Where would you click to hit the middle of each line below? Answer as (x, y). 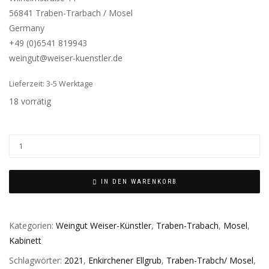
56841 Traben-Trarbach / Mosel (71, 13)
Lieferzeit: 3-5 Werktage (51, 84)
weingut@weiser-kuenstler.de (66, 58)
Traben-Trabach (187, 225)
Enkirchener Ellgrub (125, 260)
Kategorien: (32, 225)
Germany (27, 28)
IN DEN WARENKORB (139, 181)
